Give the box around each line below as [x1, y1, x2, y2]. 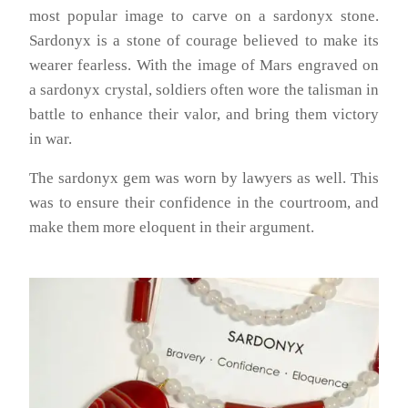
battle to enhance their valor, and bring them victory [29, 106, 379, 124]
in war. [29, 130, 72, 148]
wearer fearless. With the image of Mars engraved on [29, 56, 379, 75]
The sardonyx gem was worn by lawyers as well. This [29, 169, 379, 188]
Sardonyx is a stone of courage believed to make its [29, 32, 379, 50]
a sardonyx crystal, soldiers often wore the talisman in [29, 81, 379, 99]
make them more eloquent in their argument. [29, 219, 314, 237]
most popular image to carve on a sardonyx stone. [29, 7, 379, 25]
